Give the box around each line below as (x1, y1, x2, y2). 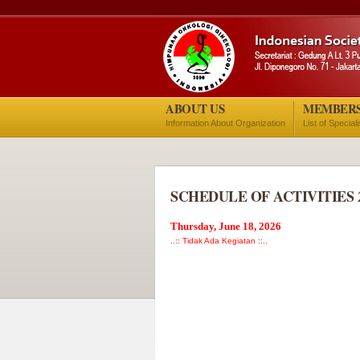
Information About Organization (166, 118, 285, 128)
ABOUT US (166, 100, 224, 117)
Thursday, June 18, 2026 (170, 220, 281, 232)
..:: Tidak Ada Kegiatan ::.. (170, 236, 268, 245)
